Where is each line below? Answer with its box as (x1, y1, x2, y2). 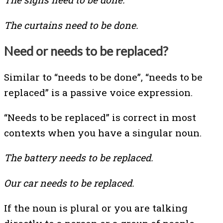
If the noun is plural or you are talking (4, 201, 188, 214)
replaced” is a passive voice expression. (4, 86, 193, 99)
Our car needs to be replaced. (4, 176, 134, 189)
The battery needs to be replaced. (4, 151, 153, 164)
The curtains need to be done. (4, 18, 138, 31)
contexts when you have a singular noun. (4, 126, 202, 139)
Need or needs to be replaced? (4, 43, 168, 59)
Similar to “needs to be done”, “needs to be (4, 71, 203, 84)
